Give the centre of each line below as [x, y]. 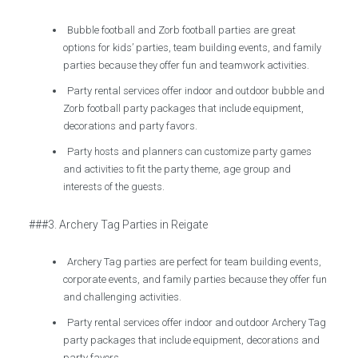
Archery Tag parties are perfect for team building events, [195, 262]
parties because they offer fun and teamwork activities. [187, 65]
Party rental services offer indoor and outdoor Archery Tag [197, 322]
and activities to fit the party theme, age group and [177, 169]
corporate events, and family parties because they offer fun [195, 279]
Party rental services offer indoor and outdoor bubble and [196, 91]
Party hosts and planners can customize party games [190, 151]
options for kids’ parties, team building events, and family [193, 48]
